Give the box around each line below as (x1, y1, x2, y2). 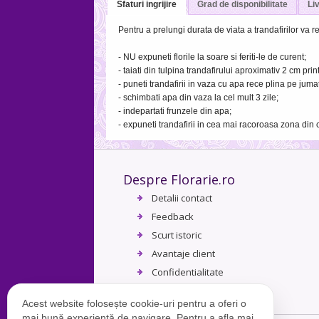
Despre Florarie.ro (122, 171, 235, 189)
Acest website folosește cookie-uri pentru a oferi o (22, 297, 246, 309)
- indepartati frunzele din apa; (117, 105, 231, 116)
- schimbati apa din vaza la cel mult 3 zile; (117, 92, 278, 103)
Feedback (151, 210, 194, 224)
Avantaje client (151, 247, 215, 261)
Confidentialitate (151, 266, 224, 279)
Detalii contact (151, 192, 212, 205)
